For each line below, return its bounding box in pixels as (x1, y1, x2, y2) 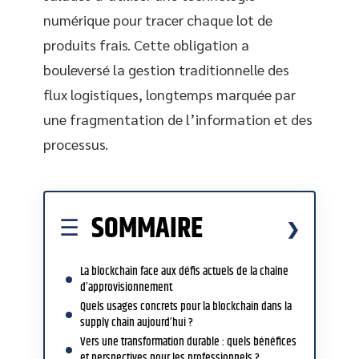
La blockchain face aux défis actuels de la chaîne (80, 261, 288, 280)
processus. (43, 135, 108, 153)
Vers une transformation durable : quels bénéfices (80, 332, 296, 351)
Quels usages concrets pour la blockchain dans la (80, 296, 292, 316)
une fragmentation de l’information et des (43, 110, 313, 128)
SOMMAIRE (91, 206, 203, 251)
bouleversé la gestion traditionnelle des (43, 60, 289, 79)
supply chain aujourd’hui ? (80, 313, 193, 332)
